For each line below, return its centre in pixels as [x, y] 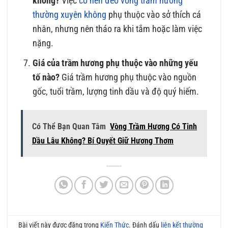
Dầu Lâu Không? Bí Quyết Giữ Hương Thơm [103, 141]
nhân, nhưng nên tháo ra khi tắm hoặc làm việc [118, 29]
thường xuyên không [70, 15]
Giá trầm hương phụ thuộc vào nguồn [128, 77]
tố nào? [46, 77]
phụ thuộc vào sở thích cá [154, 15]
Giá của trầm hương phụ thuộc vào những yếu [116, 63]
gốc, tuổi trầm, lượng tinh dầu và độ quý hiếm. [116, 91]
